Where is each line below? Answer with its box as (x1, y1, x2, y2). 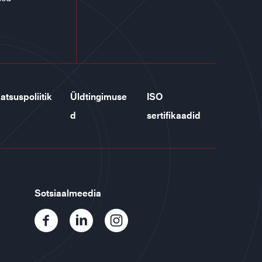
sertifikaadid (147, 109, 201, 121)
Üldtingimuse (70, 91, 127, 102)
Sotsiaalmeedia (35, 187, 102, 199)
